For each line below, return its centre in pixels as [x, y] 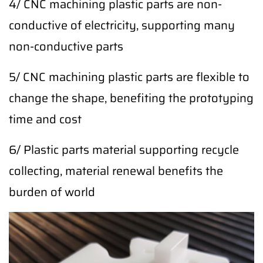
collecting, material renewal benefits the [116, 171]
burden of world [52, 192]
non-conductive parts [66, 46]
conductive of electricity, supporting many [122, 25]
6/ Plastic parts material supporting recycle [124, 149]
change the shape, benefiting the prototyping [131, 98]
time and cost [45, 119]
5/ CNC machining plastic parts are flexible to [129, 77]
